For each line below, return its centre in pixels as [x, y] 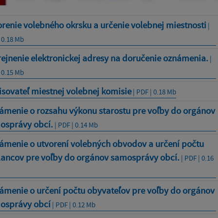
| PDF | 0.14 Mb [75, 125]
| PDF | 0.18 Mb [154, 92]
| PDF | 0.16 [196, 158]
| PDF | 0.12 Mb [73, 205]
